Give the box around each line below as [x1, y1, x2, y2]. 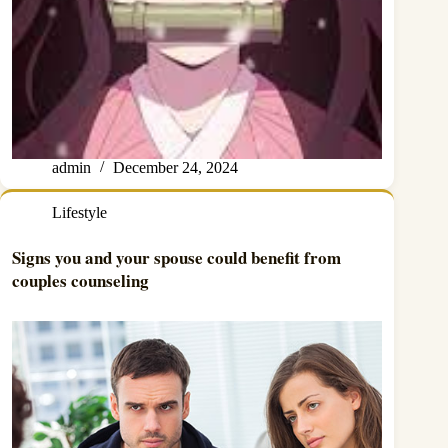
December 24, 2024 [113, 159, 238, 177]
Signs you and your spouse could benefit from [12, 245, 341, 271]
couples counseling [12, 268, 149, 294]
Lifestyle [52, 204, 107, 222]
